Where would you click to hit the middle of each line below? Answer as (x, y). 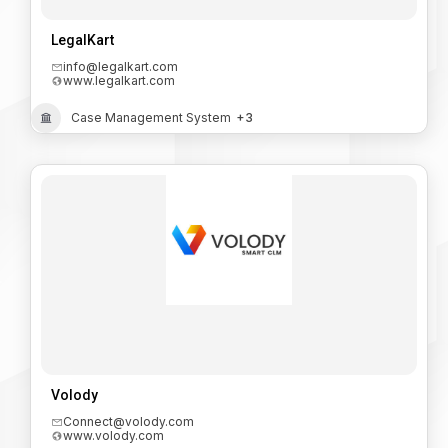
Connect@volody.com (128, 422)
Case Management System (151, 118)
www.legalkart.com (119, 81)
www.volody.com (113, 436)
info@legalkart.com (120, 67)
